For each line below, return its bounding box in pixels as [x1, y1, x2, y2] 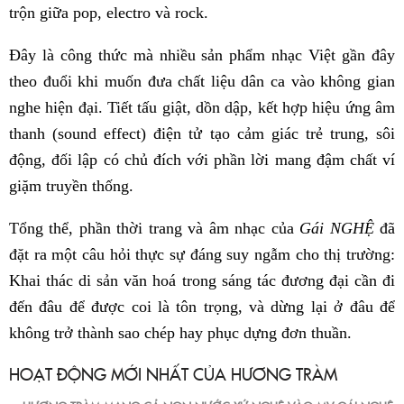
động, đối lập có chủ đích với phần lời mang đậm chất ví [9, 151, 395, 170]
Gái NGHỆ [299, 219, 374, 238]
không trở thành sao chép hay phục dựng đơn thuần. [9, 324, 352, 343]
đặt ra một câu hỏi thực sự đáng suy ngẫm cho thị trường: [9, 245, 395, 264]
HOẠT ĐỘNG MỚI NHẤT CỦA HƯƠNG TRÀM [9, 363, 337, 386]
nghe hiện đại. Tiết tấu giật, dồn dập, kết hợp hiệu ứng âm [9, 98, 395, 117]
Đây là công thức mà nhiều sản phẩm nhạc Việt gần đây [9, 46, 395, 65]
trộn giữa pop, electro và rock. [9, 4, 208, 23]
